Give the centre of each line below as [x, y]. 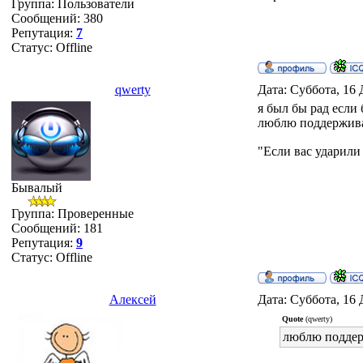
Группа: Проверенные [73, 214]
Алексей [132, 299]
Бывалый [37, 188]
